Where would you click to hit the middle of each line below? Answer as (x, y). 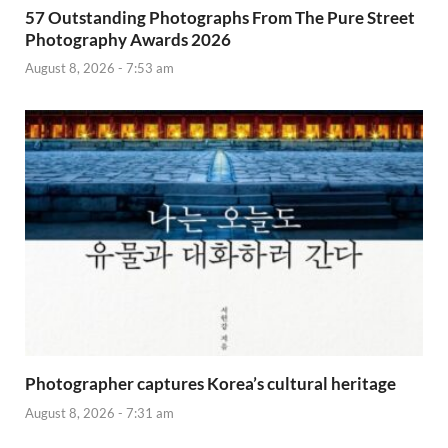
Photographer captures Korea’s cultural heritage (210, 384)
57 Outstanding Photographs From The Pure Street (220, 17)
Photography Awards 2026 (128, 39)
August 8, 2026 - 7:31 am (99, 412)
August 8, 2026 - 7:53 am (99, 68)
